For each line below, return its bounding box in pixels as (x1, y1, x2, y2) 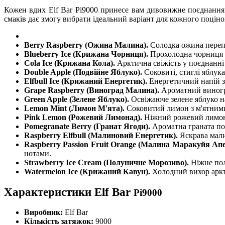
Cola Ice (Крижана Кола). (24, 58, 117, 67)
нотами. (24, 149, 51, 158)
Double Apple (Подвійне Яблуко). (24, 67, 144, 76)
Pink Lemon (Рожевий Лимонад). (24, 113, 144, 122)
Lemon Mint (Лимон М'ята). (24, 103, 127, 113)
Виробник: (24, 208, 65, 217)
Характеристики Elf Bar (4, 185, 134, 198)
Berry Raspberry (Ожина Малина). (24, 40, 150, 49)
